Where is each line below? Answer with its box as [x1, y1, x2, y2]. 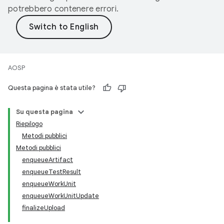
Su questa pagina [16, 107, 73, 116]
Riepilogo [16, 119, 42, 128]
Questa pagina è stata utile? [8, 83, 95, 92]
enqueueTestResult [22, 167, 81, 176]
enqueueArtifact [22, 155, 73, 164]
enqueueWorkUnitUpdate [22, 191, 99, 200]
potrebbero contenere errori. [8, 4, 118, 14]
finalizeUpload [22, 203, 65, 212]
